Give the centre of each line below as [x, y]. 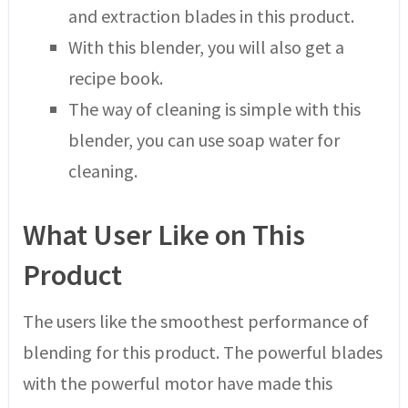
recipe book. [115, 77]
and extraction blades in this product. [211, 15]
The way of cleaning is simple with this [214, 108]
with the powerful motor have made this [177, 383]
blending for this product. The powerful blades [202, 352]
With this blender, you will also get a [206, 46]
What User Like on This [163, 235]
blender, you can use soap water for [204, 139]
